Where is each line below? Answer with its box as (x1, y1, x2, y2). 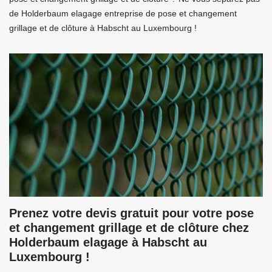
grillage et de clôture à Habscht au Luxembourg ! (9, 23, 197, 33)
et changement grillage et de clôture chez (9, 221, 249, 235)
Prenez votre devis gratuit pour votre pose (9, 206, 254, 220)
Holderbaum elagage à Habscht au (9, 236, 207, 250)
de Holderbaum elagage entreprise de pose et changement (9, 8, 237, 19)
